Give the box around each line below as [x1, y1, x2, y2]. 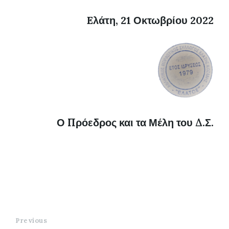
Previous [15, 216, 48, 225]
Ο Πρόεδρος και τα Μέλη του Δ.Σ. [57, 116, 214, 129]
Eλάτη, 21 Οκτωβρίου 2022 [87, 14, 214, 27]
